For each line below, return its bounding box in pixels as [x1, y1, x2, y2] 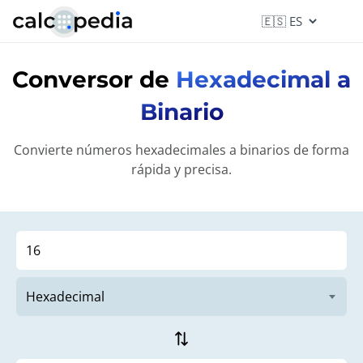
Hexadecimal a [176, 66, 351, 93]
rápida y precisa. [131, 160, 232, 178]
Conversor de [12, 66, 176, 93]
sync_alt [171, 330, 192, 348]
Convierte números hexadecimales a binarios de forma [14, 141, 349, 159]
